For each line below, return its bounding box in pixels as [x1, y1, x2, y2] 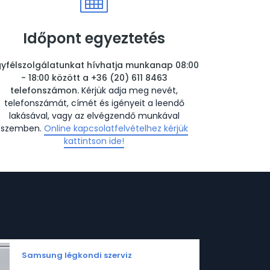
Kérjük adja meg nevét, [81, 84, 178, 96]
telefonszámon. [10, 84, 81, 96]
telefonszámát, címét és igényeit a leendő [4, 97, 184, 109]
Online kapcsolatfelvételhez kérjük [43, 122, 188, 134]
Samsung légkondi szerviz [22, 250, 132, 261]
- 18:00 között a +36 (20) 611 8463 [20, 72, 168, 84]
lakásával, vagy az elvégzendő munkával [8, 110, 180, 122]
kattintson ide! [64, 135, 124, 147]
